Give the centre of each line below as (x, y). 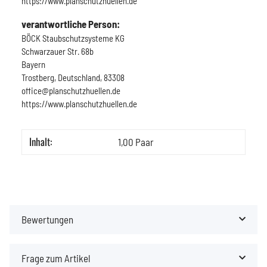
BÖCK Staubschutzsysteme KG (73, 38)
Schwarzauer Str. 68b (58, 51)
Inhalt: (41, 141)
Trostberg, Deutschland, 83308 (73, 77)
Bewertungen (47, 219)
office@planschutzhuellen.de (71, 90)
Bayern (33, 64)
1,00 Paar (136, 142)
